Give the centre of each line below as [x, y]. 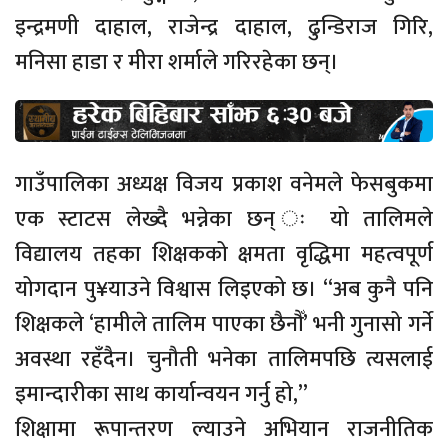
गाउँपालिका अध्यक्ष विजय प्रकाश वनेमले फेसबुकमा [224, 184]
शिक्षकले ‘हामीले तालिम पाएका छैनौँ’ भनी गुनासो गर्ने [224, 324]
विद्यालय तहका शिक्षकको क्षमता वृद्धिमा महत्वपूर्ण [224, 254]
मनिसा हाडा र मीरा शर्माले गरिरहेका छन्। [177, 62]
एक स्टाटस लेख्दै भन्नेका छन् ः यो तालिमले [224, 219]
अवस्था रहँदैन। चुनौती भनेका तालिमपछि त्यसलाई [224, 359]
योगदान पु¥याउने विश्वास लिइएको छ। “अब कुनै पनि [224, 289]
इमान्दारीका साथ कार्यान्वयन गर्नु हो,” [161, 394]
